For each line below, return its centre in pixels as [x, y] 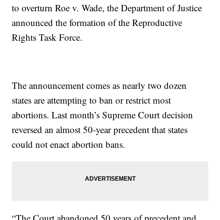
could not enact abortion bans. [69, 144]
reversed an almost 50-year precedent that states [100, 130]
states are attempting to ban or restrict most [92, 100]
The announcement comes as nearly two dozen [99, 85]
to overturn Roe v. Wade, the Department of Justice [107, 8]
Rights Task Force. [47, 37]
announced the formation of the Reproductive [97, 23]
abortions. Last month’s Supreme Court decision [103, 115]
